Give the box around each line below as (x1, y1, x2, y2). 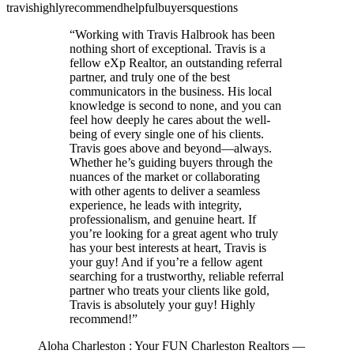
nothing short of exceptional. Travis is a (70, 41, 265, 55)
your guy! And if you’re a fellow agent (70, 254, 262, 269)
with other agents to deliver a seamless (70, 183, 260, 198)
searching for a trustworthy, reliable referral (70, 269, 284, 283)
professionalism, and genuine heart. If (70, 212, 256, 226)
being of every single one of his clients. (70, 126, 264, 141)
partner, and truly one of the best (70, 70, 230, 84)
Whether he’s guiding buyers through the (70, 155, 273, 169)
